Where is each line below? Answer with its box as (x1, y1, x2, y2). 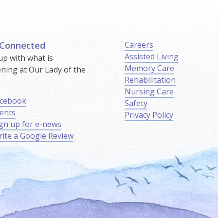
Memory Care (124, 63, 174, 74)
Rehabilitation (124, 74, 176, 86)
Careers (124, 39, 153, 51)
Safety (124, 98, 147, 109)
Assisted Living (124, 51, 179, 62)
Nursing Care (124, 86, 174, 97)
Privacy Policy (124, 109, 173, 121)
